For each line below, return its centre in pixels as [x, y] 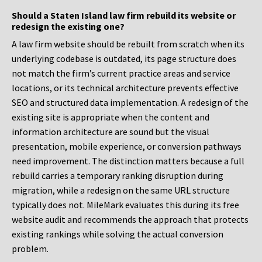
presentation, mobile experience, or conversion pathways [127, 146]
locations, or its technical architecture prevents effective [125, 88]
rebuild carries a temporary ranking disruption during [118, 176]
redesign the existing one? [68, 27]
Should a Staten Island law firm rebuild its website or [124, 15]
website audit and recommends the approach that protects [130, 220]
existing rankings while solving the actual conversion [118, 234]
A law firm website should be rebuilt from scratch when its [128, 44]
